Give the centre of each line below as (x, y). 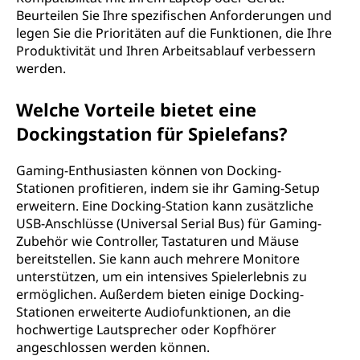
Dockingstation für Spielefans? (152, 133)
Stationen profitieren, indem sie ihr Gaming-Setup (168, 188)
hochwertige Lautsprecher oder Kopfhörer (146, 329)
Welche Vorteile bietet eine (136, 109)
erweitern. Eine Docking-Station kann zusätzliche (165, 206)
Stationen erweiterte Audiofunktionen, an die (153, 312)
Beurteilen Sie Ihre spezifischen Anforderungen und (174, 15)
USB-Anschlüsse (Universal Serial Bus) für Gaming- (169, 223)
